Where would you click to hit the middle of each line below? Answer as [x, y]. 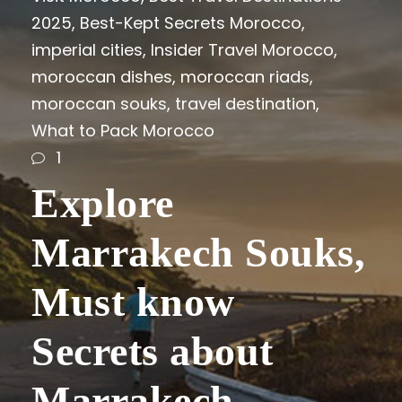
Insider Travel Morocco [242, 49]
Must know [133, 302]
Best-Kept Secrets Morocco [191, 22]
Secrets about [153, 352]
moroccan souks [99, 103]
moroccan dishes [102, 76]
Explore [103, 204]
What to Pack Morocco [123, 130]
